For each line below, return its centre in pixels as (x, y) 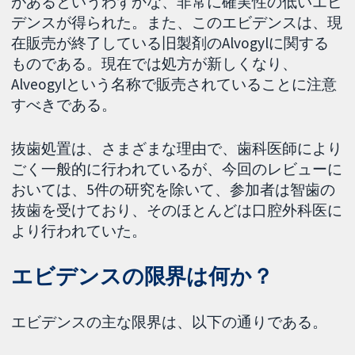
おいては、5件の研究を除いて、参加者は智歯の (174, 189)
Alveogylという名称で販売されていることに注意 (174, 84)
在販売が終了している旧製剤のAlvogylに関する (170, 42)
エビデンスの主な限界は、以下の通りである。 (170, 322)
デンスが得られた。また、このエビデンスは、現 (177, 22)
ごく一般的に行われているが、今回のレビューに (177, 168)
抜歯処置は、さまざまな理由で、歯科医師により (177, 148)
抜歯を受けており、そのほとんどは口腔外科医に (177, 210)
